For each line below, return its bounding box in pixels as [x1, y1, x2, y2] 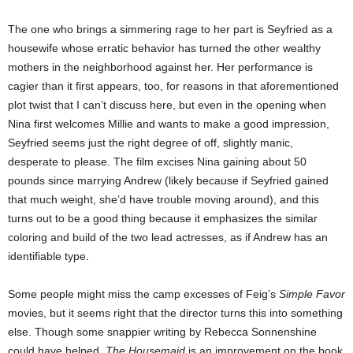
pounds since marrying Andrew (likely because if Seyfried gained [8, 173, 329, 187]
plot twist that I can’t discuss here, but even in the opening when [8, 98, 326, 111]
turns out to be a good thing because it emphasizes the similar [8, 211, 318, 225]
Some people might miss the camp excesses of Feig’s [8, 287, 279, 300]
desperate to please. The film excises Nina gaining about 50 [8, 154, 307, 168]
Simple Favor [279, 287, 345, 300]
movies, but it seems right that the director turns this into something [8, 306, 343, 319]
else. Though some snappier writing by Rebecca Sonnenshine [8, 325, 317, 338]
